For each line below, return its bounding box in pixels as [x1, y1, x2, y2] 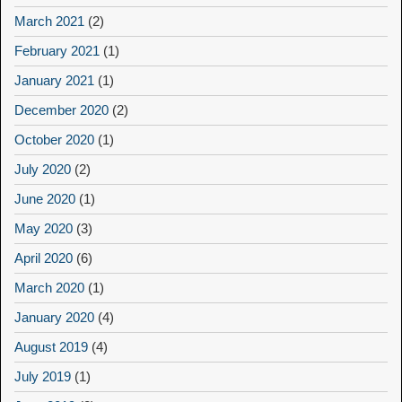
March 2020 [14, 280, 84, 296]
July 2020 [14, 162, 71, 178]
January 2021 [14, 73, 94, 89]
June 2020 [14, 191, 75, 207]
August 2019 [14, 339, 88, 355]
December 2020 [14, 102, 109, 118]
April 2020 [14, 250, 73, 267]
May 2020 [14, 221, 73, 237]
